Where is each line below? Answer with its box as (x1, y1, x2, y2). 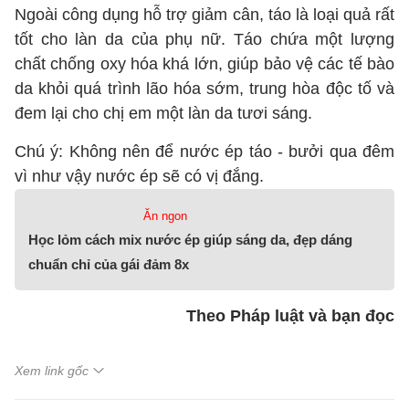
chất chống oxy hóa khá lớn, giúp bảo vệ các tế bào (15, 55, 394, 73)
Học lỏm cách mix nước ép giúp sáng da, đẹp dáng (28, 232, 352, 247)
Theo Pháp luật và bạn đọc (186, 307, 394, 325)
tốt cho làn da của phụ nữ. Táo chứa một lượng (15, 30, 394, 48)
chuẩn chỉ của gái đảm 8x (28, 257, 189, 272)
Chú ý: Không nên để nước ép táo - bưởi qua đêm (15, 142, 394, 161)
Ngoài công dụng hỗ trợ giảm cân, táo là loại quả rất (15, 5, 394, 24)
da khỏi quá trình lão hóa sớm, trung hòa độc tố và (15, 79, 394, 98)
